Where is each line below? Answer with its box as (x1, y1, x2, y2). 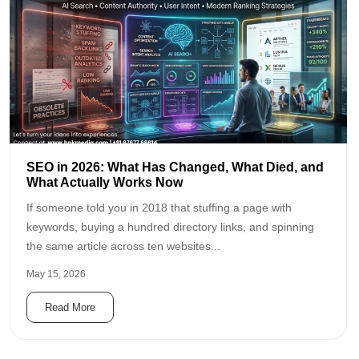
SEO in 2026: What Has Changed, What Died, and (26, 160, 324, 175)
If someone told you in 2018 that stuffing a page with (26, 201, 292, 215)
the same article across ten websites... (26, 240, 220, 253)
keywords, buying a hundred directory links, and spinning (26, 220, 314, 234)
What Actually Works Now (26, 175, 183, 190)
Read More (45, 301, 95, 314)
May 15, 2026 (26, 268, 86, 280)
